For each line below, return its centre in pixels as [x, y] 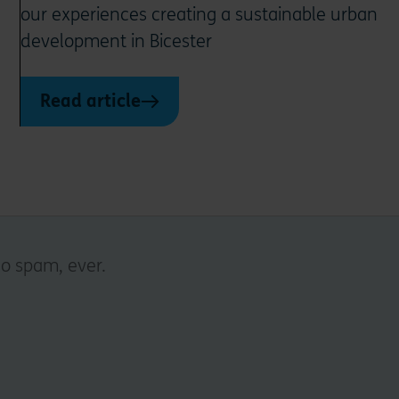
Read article [91, 102]
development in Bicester [117, 42]
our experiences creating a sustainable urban [199, 15]
